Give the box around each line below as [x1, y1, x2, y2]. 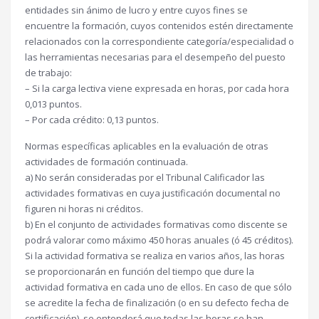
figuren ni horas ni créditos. [25, 202, 143, 215]
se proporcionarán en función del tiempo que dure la [25, 265, 254, 278]
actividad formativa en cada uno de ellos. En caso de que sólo [25, 281, 292, 293]
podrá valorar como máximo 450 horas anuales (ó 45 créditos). [25, 234, 293, 246]
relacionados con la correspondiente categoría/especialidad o [25, 35, 294, 48]
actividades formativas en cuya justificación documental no [25, 187, 281, 199]
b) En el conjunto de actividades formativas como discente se [25, 218, 288, 231]
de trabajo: [25, 66, 72, 79]
